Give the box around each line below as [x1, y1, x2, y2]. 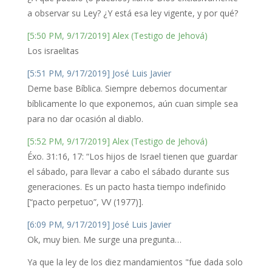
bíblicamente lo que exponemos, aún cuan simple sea [27, 98, 238, 109]
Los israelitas [27, 45, 79, 56]
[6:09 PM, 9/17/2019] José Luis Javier [27, 219, 171, 230]
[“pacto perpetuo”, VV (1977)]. [27, 196, 143, 208]
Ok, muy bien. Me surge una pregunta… [27, 234, 182, 245]
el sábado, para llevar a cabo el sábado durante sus [27, 166, 229, 177]
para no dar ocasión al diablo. [27, 113, 143, 124]
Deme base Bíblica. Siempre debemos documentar [27, 83, 227, 94]
